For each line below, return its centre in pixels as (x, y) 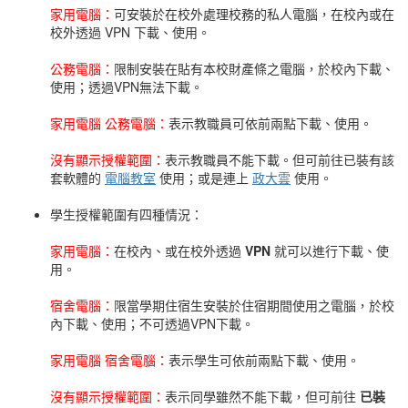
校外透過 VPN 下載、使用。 (130, 32)
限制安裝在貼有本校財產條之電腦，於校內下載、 (254, 68)
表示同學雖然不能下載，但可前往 (262, 396)
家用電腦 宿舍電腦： (109, 360)
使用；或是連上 (204, 178)
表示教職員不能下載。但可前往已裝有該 (280, 159)
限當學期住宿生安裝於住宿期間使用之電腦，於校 (254, 305)
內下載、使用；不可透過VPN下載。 (152, 323)
